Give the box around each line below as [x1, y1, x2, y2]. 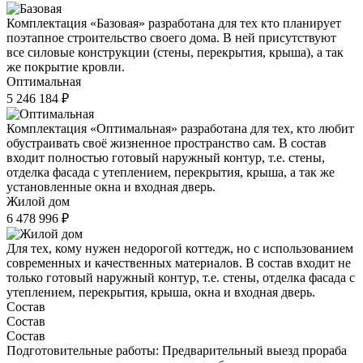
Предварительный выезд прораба [159, 344, 347, 358]
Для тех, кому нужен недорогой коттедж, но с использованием [6, 241, 353, 256]
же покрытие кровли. [6, 60, 125, 75]
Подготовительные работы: [6, 344, 159, 358]
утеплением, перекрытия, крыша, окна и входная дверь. [6, 285, 315, 300]
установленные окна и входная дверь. [6, 180, 216, 194]
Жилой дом [6, 194, 70, 209]
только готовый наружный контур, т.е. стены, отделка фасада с [6, 271, 355, 285]
